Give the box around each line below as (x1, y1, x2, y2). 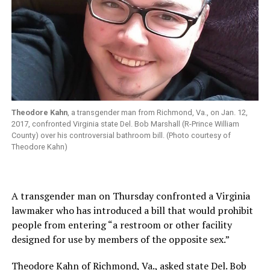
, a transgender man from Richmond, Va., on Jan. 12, (67, 108, 248, 118)
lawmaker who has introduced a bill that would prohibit (11, 204, 253, 218)
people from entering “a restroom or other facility (11, 218, 232, 232)
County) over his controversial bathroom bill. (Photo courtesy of (11, 131, 231, 140)
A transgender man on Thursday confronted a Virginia (11, 189, 250, 203)
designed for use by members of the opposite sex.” (11, 233, 230, 246)
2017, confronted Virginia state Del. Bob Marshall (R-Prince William (11, 119, 239, 129)
